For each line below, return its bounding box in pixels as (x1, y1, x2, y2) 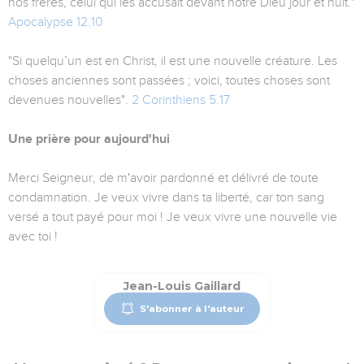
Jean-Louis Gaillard (123, 279, 240, 294)
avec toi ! (8, 229, 58, 245)
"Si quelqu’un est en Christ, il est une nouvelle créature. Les (8, 54, 337, 69)
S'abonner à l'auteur (139, 302, 245, 314)
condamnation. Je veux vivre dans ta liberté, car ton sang (8, 190, 324, 206)
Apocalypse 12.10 (8, 15, 103, 30)
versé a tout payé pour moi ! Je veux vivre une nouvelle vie (8, 210, 337, 225)
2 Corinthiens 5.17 (132, 93, 230, 108)
